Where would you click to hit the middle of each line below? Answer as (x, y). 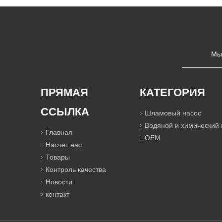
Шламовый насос (173, 113)
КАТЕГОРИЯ (172, 92)
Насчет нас (64, 144)
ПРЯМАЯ (64, 92)
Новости (59, 182)
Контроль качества (76, 169)
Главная (59, 132)
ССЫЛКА (65, 111)
